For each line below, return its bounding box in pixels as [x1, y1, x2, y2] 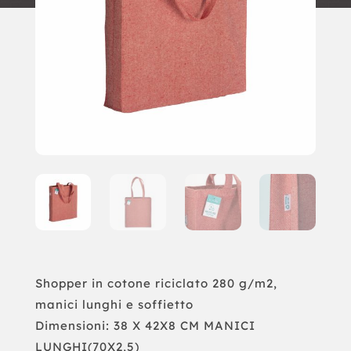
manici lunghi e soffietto [34, 296, 194, 312]
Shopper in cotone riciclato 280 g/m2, [34, 275, 277, 291]
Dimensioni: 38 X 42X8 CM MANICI [34, 317, 255, 333]
